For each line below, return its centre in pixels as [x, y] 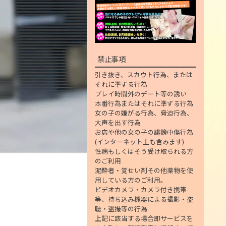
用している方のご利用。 [131, 180]
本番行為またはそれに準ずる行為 [144, 103]
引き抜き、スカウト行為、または [144, 75]
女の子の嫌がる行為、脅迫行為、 [144, 113]
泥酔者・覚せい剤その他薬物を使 [144, 171]
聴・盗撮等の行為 [121, 209]
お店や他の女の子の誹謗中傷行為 [144, 132]
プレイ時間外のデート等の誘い [141, 94]
